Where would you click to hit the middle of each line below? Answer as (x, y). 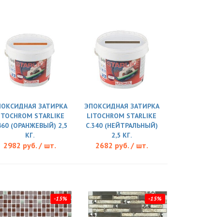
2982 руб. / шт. (30, 146)
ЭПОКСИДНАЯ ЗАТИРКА (122, 106)
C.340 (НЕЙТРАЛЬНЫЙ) (122, 126)
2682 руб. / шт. (122, 146)
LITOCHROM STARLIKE (122, 116)
